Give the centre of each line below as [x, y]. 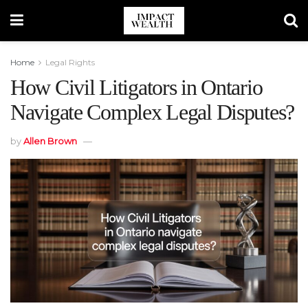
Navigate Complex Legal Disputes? [153, 112]
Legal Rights [70, 62]
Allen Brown [50, 141]
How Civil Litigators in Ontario [136, 87]
